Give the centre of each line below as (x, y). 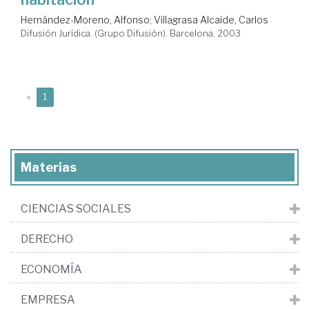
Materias (49, 167)
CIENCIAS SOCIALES (76, 208)
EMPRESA (48, 299)
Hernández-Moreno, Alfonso (85, 19)
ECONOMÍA (51, 269)
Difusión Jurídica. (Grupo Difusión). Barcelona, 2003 (131, 33)
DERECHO (47, 239)
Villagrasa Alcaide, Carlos (211, 19)
